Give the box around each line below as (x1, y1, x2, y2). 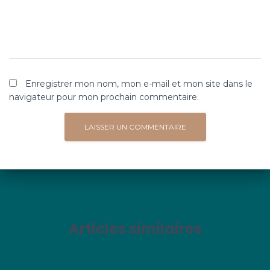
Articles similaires (68, 219, 202, 239)
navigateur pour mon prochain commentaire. (9, 92, 199, 102)
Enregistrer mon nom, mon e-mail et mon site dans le (25, 78, 253, 89)
